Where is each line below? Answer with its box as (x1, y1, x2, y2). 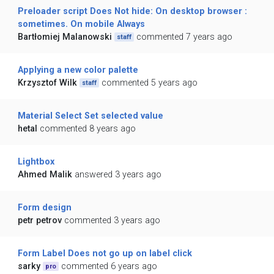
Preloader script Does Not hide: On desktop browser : (17, 6, 247, 17)
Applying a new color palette (17, 65, 138, 76)
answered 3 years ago (74, 169, 161, 180)
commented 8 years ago (39, 124, 136, 135)
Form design (17, 202, 72, 213)
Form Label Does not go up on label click (17, 248, 192, 259)
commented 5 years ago (102, 78, 198, 89)
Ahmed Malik (17, 169, 72, 180)
